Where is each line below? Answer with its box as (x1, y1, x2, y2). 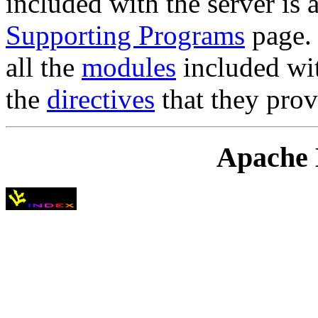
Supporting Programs (6, 19, 245, 50)
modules (82, 51, 176, 82)
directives (47, 83, 155, 114)
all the (6, 51, 82, 82)
